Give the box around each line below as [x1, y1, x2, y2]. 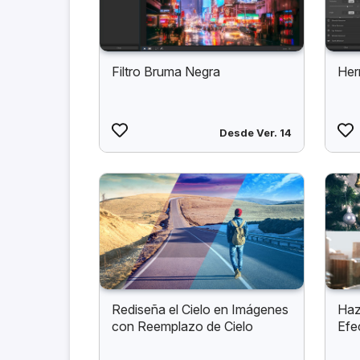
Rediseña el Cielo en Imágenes [112, 301, 289, 317]
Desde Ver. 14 [219, 126, 292, 140]
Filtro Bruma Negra [112, 63, 221, 80]
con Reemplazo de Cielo [112, 317, 254, 334]
